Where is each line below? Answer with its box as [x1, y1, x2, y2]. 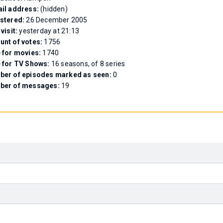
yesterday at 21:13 [19, 27, 80, 35]
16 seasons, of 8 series [51, 60, 125, 68]
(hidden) [40, 5, 68, 13]
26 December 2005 [26, 16, 88, 24]
